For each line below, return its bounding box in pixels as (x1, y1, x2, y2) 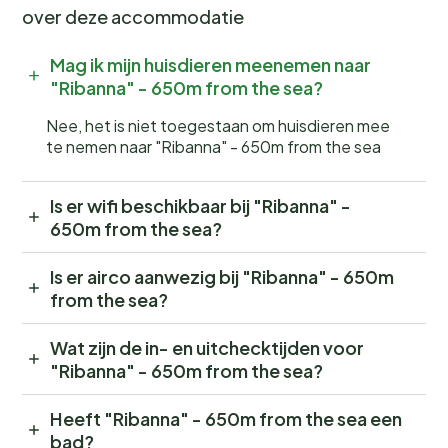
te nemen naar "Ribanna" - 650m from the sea (46, 135, 381, 157)
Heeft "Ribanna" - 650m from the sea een (50, 406, 402, 430)
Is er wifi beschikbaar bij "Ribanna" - (50, 193, 351, 217)
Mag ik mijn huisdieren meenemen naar (50, 52, 371, 76)
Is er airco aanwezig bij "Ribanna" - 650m (50, 264, 394, 288)
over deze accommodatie (22, 4, 244, 28)
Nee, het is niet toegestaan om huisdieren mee (46, 114, 390, 136)
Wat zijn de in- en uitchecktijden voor (50, 335, 364, 359)
